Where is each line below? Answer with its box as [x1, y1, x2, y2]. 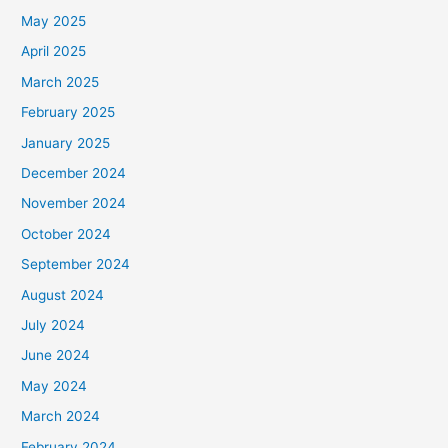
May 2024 [21, 377, 88, 394]
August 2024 [21, 286, 105, 303]
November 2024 [21, 195, 127, 212]
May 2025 [21, 12, 87, 29]
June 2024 [21, 347, 91, 364]
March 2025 [21, 73, 100, 90]
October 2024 [21, 225, 112, 242]
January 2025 [21, 134, 111, 151]
